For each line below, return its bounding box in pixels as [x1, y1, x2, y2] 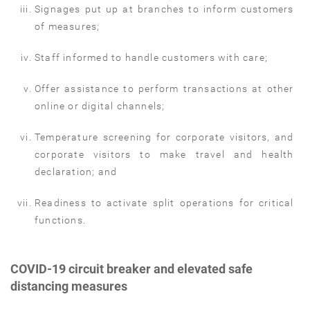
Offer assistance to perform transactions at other [35, 83, 294, 95]
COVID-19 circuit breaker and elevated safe [10, 262, 253, 277]
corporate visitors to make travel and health [35, 149, 294, 161]
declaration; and [35, 166, 118, 178]
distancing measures [10, 279, 127, 294]
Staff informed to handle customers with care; [35, 52, 268, 64]
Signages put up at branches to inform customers [35, 3, 294, 15]
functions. [35, 215, 86, 226]
